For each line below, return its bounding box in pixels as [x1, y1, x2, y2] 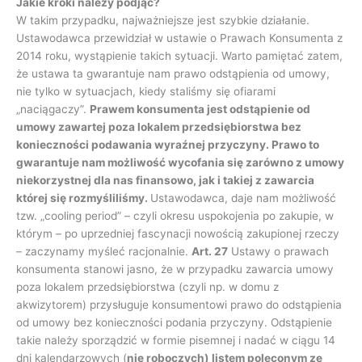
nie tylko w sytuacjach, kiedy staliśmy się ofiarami [16, 84, 276, 98]
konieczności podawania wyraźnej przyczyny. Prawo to [16, 137, 319, 151]
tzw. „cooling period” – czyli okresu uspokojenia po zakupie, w [16, 208, 334, 222]
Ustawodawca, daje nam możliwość [150, 191, 336, 204]
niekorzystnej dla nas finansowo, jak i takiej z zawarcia [16, 173, 314, 187]
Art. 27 [192, 244, 228, 258]
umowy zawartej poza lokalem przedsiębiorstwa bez [16, 120, 301, 133]
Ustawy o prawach [228, 244, 329, 258]
